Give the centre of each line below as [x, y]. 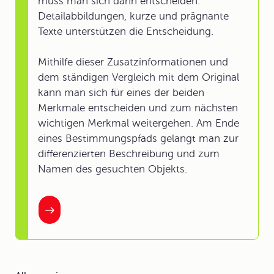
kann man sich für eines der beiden [121, 93]
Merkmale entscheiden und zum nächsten [138, 108]
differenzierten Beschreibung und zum [129, 154]
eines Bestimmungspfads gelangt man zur [138, 139]
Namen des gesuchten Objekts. [113, 169]
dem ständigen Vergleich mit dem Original [139, 77]
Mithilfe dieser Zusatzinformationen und [133, 62]
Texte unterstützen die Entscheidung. [126, 31]
